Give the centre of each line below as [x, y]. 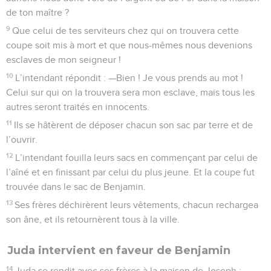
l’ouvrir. [22, 139]
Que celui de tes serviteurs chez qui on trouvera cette [126, 31]
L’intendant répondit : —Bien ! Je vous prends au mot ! [129, 78]
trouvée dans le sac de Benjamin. [76, 187]
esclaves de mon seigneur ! [64, 60]
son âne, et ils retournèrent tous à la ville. [93, 219]
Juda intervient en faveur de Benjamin [119, 250]
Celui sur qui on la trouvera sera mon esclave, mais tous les [130, 92]
